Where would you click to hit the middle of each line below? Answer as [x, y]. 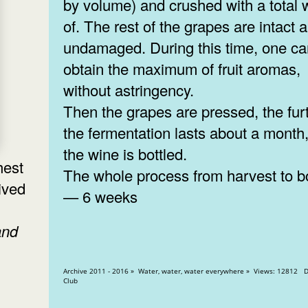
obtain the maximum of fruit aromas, [182, 69]
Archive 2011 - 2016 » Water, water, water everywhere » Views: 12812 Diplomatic [159, 271]
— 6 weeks [101, 197]
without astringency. [131, 90]
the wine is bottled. [128, 154]
